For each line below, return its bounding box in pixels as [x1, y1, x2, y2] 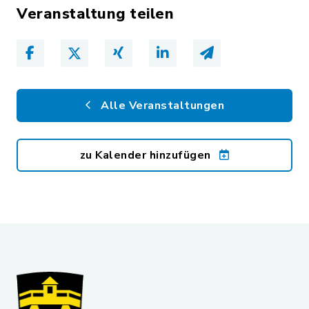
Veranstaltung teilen [17, 3, 174, 25]
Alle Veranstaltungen [97, 98, 224, 114]
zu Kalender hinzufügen [79, 148, 214, 163]
